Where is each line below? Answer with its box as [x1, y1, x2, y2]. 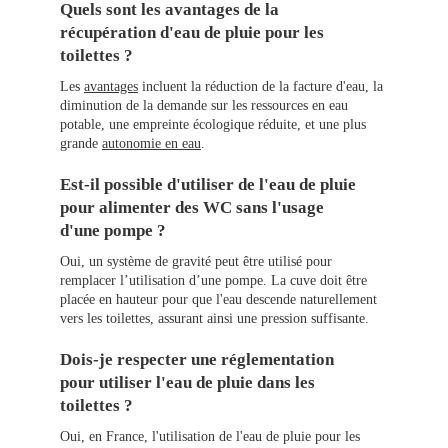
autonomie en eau [102, 136, 201, 152]
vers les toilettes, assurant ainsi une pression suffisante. [60, 311, 369, 327]
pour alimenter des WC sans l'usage [60, 198, 324, 218]
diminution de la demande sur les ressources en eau [60, 98, 348, 114]
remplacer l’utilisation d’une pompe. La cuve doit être [60, 273, 367, 289]
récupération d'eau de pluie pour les [60, 23, 324, 43]
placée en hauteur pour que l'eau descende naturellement [60, 292, 377, 308]
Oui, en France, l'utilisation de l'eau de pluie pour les [60, 429, 360, 445]
